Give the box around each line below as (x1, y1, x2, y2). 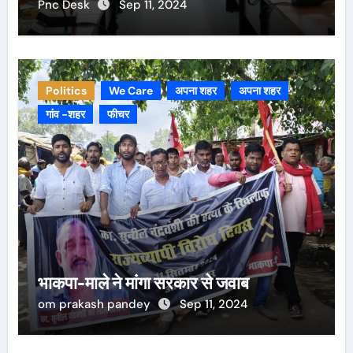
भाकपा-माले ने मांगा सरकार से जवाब (37, 273, 249, 294)
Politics (45, 84, 87, 98)
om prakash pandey (37, 296, 154, 313)
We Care (108, 84, 153, 98)
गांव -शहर (45, 107, 85, 122)
